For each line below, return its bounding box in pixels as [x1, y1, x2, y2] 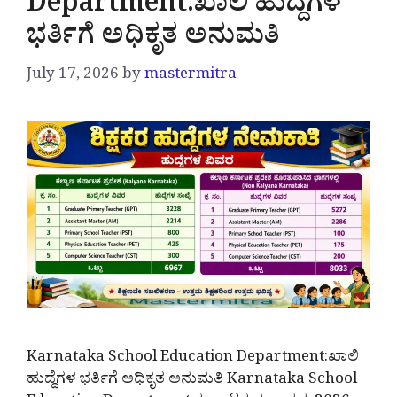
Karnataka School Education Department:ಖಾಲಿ [27, 347, 359, 372]
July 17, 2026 [27, 64, 119, 89]
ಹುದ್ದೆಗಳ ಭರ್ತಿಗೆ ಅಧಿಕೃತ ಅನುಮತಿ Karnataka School [27, 370, 357, 394]
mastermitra [144, 64, 237, 89]
